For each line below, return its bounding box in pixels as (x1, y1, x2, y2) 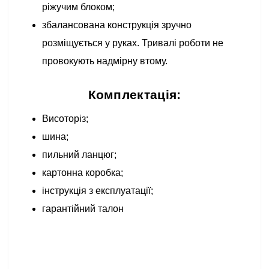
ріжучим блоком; (42, 2, 115, 12)
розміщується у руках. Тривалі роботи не (42, 38, 223, 48)
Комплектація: (88, 88, 181, 101)
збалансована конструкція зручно (42, 20, 192, 30)
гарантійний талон (42, 204, 124, 214)
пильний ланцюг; (42, 150, 116, 160)
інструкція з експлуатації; (42, 186, 153, 196)
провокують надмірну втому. (42, 56, 168, 66)
